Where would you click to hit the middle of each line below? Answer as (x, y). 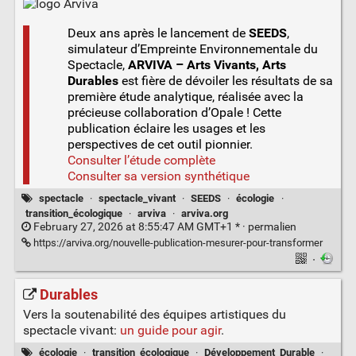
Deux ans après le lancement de (158, 33)
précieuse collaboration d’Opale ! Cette (174, 113)
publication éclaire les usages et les (166, 129)
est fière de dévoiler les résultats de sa (225, 81)
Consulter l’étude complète (141, 161)
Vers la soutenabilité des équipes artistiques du (154, 314)
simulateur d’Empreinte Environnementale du (192, 49)
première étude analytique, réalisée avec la (185, 97)
